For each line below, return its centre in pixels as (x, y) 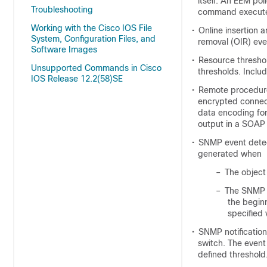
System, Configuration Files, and (93, 39)
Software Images (64, 49)
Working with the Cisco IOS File (91, 28)
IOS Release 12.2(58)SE (77, 79)
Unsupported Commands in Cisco (96, 68)
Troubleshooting (62, 10)
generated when (230, 154)
